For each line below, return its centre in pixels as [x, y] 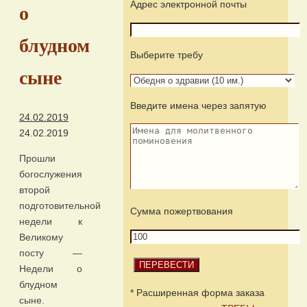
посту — [51, 253]
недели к [51, 222]
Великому [41, 237]
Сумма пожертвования [182, 211]
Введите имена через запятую [198, 106]
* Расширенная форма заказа [197, 293]
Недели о [51, 269]
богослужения [51, 174]
